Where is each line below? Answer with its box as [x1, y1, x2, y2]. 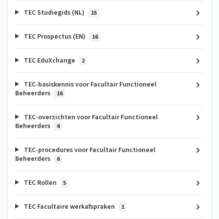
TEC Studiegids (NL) [22, 7, 86, 18]
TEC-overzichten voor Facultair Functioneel [22, 112, 158, 122]
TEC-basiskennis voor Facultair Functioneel [22, 79, 156, 89]
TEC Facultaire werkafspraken [22, 201, 116, 212]
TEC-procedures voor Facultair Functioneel [22, 145, 155, 155]
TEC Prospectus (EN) [22, 31, 87, 42]
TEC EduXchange [22, 55, 77, 66]
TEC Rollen [22, 177, 58, 188]
